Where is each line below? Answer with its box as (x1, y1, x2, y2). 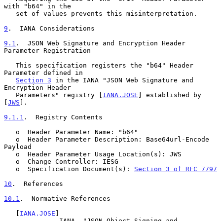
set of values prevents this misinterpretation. (4, 9, 16, 17)
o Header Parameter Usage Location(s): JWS (4, 150, 16, 158)
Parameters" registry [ (16, 91, 103, 99)
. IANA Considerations (8, 24, 95, 32)
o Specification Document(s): (16, 165, 134, 173)
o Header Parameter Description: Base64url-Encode (4, 135, 16, 143)
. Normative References (20, 194, 110, 202)
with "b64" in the (4, 2, 71, 10)
